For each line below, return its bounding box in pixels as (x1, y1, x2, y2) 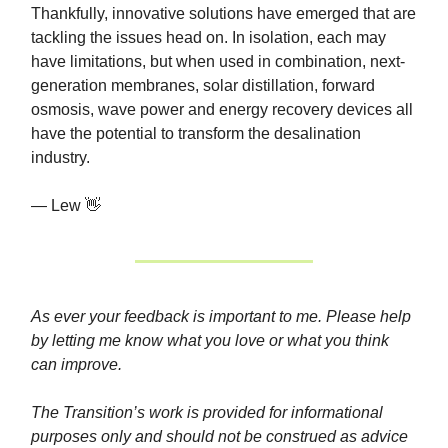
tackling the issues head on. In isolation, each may (31, 29, 386, 47)
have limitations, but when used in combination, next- (31, 53, 405, 71)
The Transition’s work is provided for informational (31, 404, 383, 422)
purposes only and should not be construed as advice (31, 428, 408, 446)
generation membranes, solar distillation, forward (31, 77, 375, 95)
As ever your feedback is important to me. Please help (31, 308, 411, 326)
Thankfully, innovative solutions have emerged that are (31, 5, 416, 23)
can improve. (31, 356, 122, 374)
